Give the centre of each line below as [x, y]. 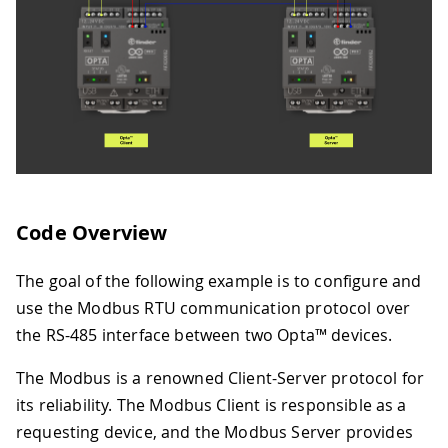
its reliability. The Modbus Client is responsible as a [211, 405]
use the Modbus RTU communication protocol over [213, 308]
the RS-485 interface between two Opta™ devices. [204, 335]
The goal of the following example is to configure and [219, 281]
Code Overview [92, 233]
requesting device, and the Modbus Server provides [214, 432]
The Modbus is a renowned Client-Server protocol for [220, 378]
